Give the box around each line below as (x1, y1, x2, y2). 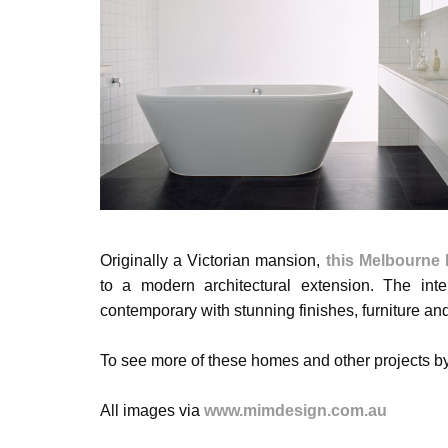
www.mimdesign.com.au (204, 400, 387, 419)
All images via (100, 400, 204, 419)
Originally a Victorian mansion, (100, 250, 326, 269)
